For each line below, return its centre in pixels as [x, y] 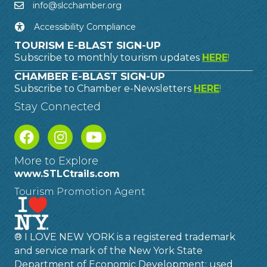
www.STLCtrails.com [67, 173]
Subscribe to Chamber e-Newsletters [104, 88]
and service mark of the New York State [108, 250]
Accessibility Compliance [85, 27]
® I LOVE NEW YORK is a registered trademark [125, 237]
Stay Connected [58, 106]
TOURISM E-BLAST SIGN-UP [88, 45]
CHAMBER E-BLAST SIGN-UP [90, 76]
